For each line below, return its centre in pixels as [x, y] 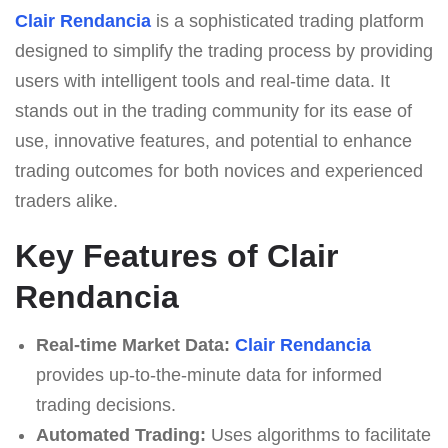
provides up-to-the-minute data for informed [208, 374]
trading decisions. [105, 404]
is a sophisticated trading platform [287, 20]
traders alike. [66, 200]
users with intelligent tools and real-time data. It [202, 80]
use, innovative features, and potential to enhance [213, 140]
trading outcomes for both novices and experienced [219, 170]
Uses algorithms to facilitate [318, 434]
